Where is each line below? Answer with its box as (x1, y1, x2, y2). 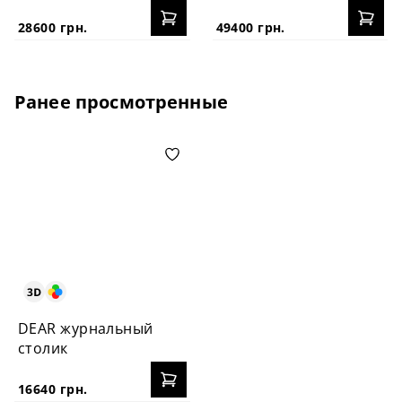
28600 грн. (18, 18, 88, 36)
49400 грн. (215, 18, 285, 36)
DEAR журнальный (18, 319, 153, 338)
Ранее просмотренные (14, 89, 228, 114)
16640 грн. (18, 380, 88, 398)
